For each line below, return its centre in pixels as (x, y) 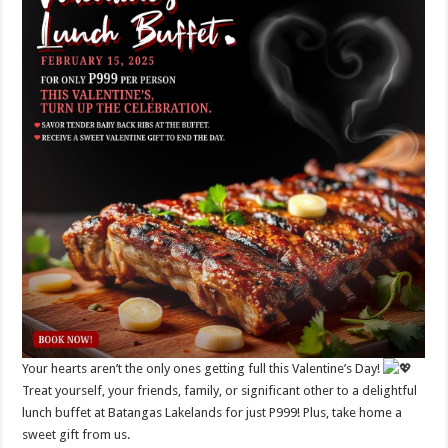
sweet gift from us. (76, 435)
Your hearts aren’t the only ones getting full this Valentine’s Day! (203, 368)
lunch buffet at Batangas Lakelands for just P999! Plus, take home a (212, 413)
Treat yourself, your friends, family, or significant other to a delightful (220, 391)
